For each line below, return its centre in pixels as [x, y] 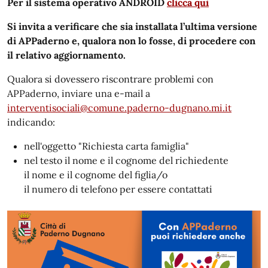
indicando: [31, 122]
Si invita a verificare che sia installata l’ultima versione [132, 26]
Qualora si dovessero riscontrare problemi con [110, 79]
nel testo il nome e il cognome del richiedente [126, 160]
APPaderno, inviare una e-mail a [79, 93]
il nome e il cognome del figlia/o [96, 175]
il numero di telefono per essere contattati [118, 189]
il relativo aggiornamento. [66, 55]
